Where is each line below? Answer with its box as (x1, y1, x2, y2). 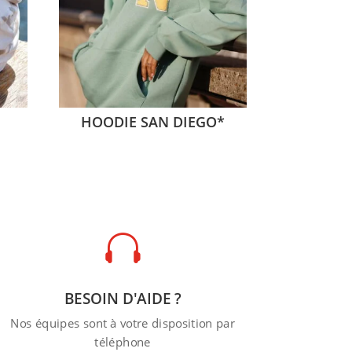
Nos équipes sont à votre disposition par (9, 315, 235, 332)
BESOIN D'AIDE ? (64, 288, 181, 309)
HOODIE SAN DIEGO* (80, 112, 225, 131)
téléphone (94, 334, 151, 350)
